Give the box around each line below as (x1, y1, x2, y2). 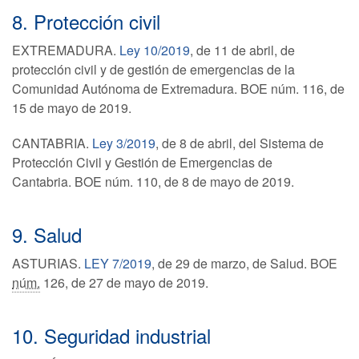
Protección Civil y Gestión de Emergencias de (12, 153, 272, 171)
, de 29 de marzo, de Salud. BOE (151, 254, 337, 272)
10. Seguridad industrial (12, 321, 211, 349)
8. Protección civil (12, 7, 160, 35)
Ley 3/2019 (92, 134, 155, 152)
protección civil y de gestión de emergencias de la (12, 60, 295, 79)
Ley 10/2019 (119, 41, 190, 59)
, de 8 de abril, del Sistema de (155, 134, 324, 152)
